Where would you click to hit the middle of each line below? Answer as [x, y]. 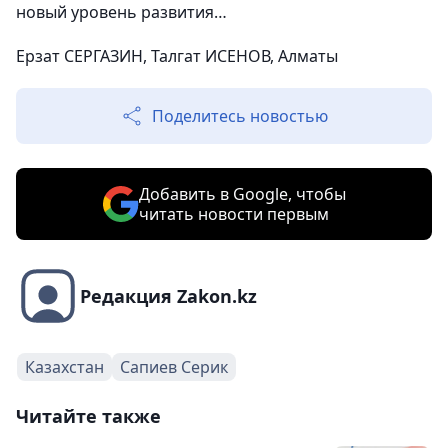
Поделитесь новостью [240, 116]
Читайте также [88, 416]
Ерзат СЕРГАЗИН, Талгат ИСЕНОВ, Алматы [177, 56]
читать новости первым [233, 214]
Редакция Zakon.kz [168, 296]
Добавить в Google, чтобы [242, 194]
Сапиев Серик [174, 367]
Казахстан [64, 367]
